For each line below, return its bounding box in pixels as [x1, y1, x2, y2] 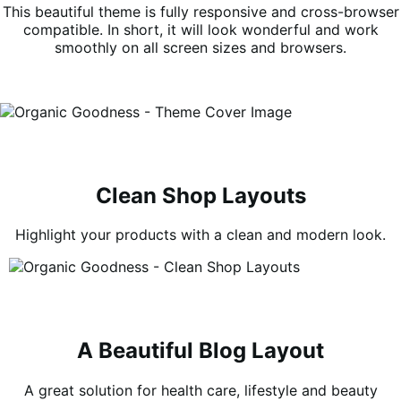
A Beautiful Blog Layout [77, 337, 324, 364]
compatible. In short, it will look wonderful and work [22, 20, 379, 38]
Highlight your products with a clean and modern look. [15, 226, 386, 244]
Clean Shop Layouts [95, 182, 306, 209]
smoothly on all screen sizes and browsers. [55, 38, 346, 56]
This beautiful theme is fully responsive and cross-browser [2, 2, 399, 21]
